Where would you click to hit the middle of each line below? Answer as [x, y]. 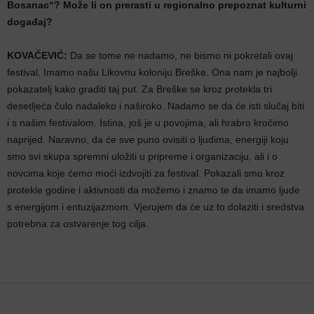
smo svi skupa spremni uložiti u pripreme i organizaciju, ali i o [142, 156]
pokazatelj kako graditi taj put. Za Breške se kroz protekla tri [139, 89]
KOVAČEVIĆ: [37, 55]
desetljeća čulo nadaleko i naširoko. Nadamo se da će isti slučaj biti [156, 105]
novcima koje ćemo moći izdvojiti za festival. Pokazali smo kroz [146, 173]
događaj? [30, 21]
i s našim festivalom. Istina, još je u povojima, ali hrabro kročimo [148, 122]
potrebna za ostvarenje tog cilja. [78, 223]
